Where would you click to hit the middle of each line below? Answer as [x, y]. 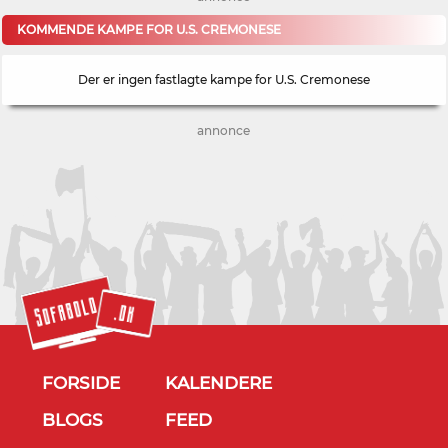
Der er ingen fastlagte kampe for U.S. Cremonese [223, 79]
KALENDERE [218, 383]
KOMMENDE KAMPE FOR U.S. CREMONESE [149, 29]
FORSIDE [81, 383]
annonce [224, 130]
